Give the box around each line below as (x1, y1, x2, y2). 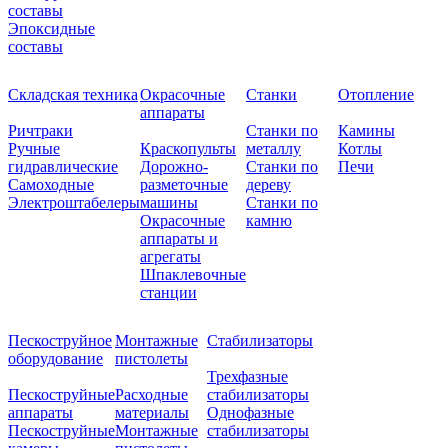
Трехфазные (207, 368, 288, 386)
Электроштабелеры (8, 194, 140, 212)
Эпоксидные (8, 20, 95, 38)
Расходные (115, 386, 188, 404)
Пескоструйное (8, 332, 112, 350)
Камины (338, 122, 395, 140)
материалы (115, 404, 189, 422)
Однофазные (207, 404, 294, 422)
